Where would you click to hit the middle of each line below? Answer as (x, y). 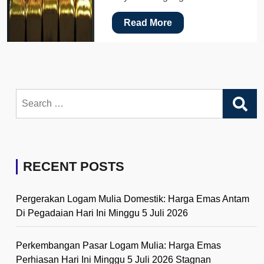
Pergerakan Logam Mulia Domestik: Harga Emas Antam (133, 199)
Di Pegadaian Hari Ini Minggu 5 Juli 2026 (102, 213)
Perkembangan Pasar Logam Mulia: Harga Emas (118, 245)
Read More (148, 22)
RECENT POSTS (74, 166)
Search (30, 95)
